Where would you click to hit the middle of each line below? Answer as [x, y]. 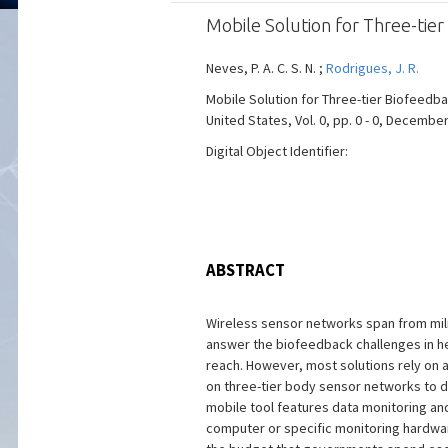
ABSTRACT [245, 270]
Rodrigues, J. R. [372, 68]
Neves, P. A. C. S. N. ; [265, 68]
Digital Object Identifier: [276, 151]
